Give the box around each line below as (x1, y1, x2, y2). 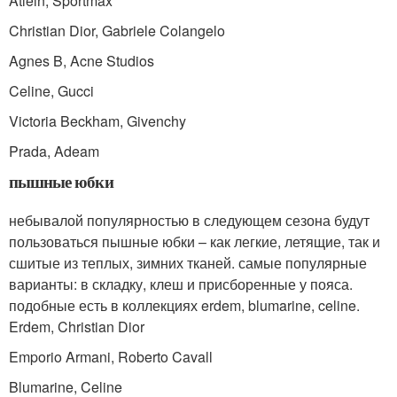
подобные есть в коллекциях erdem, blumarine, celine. (9, 294, 360, 315)
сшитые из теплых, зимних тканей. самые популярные (9, 252, 367, 273)
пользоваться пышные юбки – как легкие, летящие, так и (9, 230, 380, 252)
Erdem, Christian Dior (9, 315, 144, 337)
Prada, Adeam (9, 140, 99, 161)
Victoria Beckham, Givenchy (9, 110, 186, 131)
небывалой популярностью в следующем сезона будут (9, 209, 370, 230)
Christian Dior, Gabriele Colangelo (9, 19, 225, 41)
